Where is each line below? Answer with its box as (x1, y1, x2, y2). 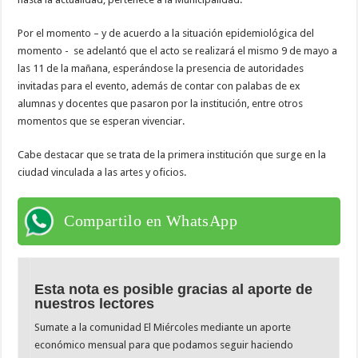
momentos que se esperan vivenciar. (18, 114, 185, 127)
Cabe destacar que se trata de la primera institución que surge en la (18, 148, 327, 161)
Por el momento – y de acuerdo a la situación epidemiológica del (18, 26, 315, 39)
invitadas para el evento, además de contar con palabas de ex (18, 79, 301, 92)
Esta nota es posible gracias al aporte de (34, 280, 313, 297)
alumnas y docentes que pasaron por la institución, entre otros (18, 97, 304, 109)
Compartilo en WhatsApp (64, 211, 238, 229)
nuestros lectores (34, 295, 155, 312)
